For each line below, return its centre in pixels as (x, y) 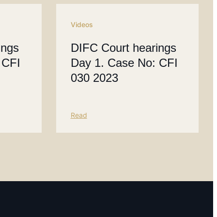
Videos (82, 25)
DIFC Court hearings (123, 48)
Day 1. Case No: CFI (124, 63)
